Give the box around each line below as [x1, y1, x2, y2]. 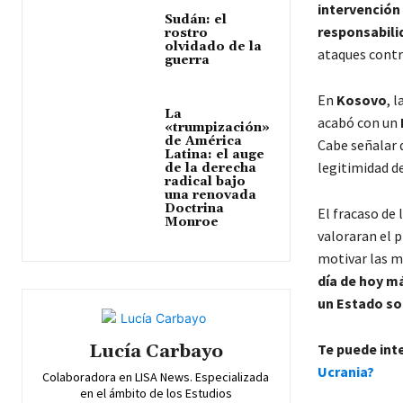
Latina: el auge [165, 147, 265, 163]
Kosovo [333, 91, 387, 109]
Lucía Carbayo [88, 340, 223, 363]
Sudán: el [165, 12, 228, 28]
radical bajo [165, 174, 246, 190]
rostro [165, 25, 209, 41]
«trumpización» [165, 120, 271, 136]
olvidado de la [165, 39, 263, 55]
